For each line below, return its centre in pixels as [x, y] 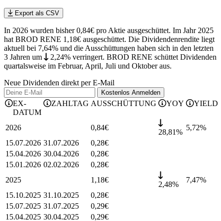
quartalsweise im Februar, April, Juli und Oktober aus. [88, 66]
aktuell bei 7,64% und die [44, 48]
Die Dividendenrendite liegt [171, 39]
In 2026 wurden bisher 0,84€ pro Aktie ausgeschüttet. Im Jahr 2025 [109, 31]
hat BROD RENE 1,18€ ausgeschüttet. [66, 39]
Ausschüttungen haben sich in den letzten [148, 48]
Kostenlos [116, 93]
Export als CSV [36, 13]
